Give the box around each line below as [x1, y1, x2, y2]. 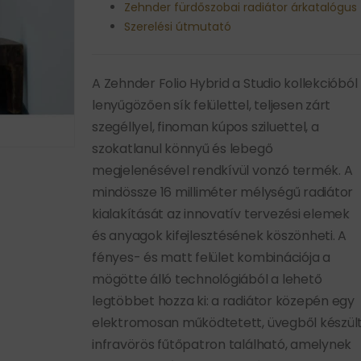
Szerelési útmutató [124, 18, 231, 35]
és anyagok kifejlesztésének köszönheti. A [92, 226, 347, 245]
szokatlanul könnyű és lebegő [92, 139, 273, 158]
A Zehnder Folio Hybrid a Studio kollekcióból [92, 73, 358, 93]
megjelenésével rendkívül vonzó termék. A [92, 160, 353, 180]
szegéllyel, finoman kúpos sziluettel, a [92, 117, 319, 136]
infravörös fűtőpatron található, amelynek [92, 334, 352, 354]
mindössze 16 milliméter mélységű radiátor [92, 182, 354, 201]
